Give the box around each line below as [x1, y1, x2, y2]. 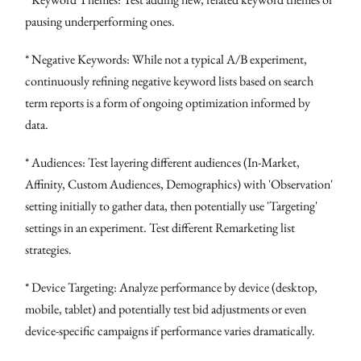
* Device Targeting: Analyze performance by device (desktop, [25, 278, 318, 296]
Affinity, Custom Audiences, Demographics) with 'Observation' [25, 175, 334, 193]
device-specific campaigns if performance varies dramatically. [25, 322, 316, 339]
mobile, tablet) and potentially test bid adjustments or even [25, 300, 307, 317]
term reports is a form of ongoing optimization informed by [25, 93, 311, 111]
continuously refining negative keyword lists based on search [25, 72, 314, 89]
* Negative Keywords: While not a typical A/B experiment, [25, 50, 308, 68]
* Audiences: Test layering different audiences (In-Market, [25, 153, 301, 171]
